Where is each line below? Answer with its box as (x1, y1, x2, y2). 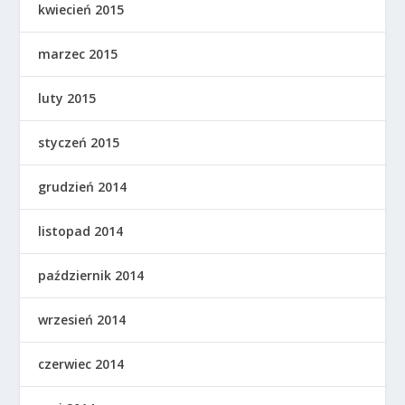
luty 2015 (38, 89, 97, 108)
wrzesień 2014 (38, 311, 127, 329)
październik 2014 (38, 267, 145, 285)
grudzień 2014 (38, 178, 127, 196)
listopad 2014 (38, 222, 124, 240)
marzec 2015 (38, 45, 118, 63)
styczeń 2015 (38, 134, 120, 152)
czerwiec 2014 (38, 355, 125, 373)
